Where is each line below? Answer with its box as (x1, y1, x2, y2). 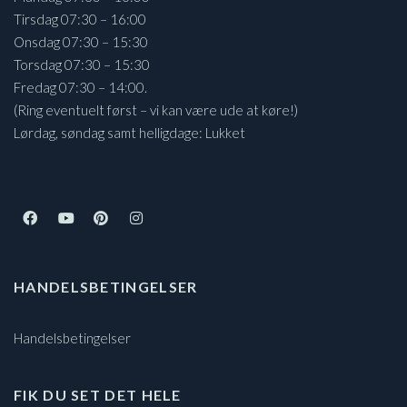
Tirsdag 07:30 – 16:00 (14, 10, 146, 27)
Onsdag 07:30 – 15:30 (14, 33, 148, 50)
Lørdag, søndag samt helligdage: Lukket (14, 124, 245, 141)
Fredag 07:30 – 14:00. (14, 78, 147, 95)
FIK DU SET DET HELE (14, 385, 182, 403)
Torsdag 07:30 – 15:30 (14, 55, 150, 73)
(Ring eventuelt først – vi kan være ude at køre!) (14, 101, 298, 118)
